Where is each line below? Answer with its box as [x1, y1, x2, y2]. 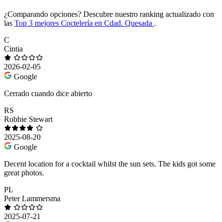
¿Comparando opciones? [4, 9, 81, 18]
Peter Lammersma [4, 194, 60, 203]
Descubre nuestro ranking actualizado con [81, 9, 214, 18]
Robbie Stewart [4, 114, 53, 123]
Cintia [4, 44, 23, 53]
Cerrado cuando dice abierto [4, 89, 92, 98]
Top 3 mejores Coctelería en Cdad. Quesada [14, 18, 154, 27]
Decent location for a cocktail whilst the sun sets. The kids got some [4, 159, 216, 168]
